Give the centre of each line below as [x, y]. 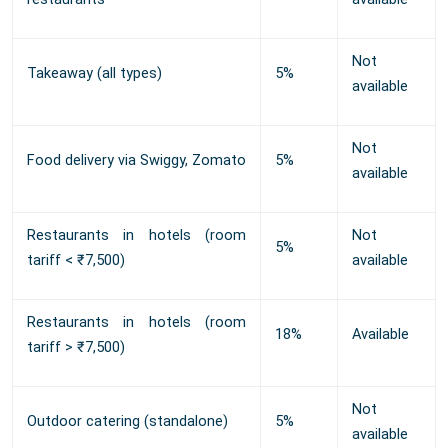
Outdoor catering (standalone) [127, 422]
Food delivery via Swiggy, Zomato [136, 161]
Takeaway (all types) [94, 74]
